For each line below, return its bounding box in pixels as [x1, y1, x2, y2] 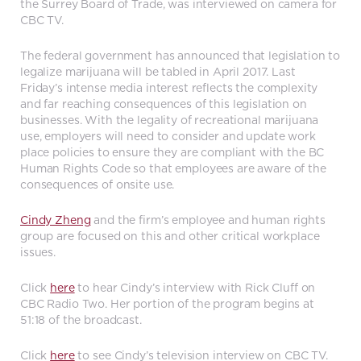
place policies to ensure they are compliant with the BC [20, 146, 325, 159]
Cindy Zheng [20, 214, 91, 226]
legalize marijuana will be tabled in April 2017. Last [20, 65, 296, 78]
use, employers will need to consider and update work [20, 130, 316, 143]
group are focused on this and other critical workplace [20, 230, 320, 243]
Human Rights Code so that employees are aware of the [20, 162, 326, 175]
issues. [20, 246, 56, 259]
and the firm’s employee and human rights [90, 214, 326, 226]
